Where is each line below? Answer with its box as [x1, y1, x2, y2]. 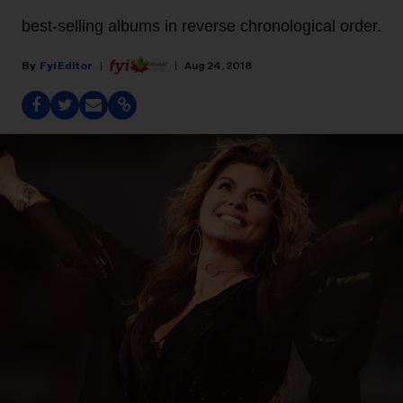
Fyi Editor [40, 59, 93, 71]
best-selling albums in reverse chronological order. [22, 17, 381, 35]
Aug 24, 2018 [184, 59, 252, 71]
